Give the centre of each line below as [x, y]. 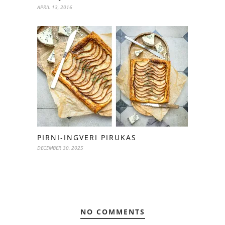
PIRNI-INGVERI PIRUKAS [87, 137]
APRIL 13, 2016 [55, 7]
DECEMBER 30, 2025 [60, 147]
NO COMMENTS [113, 211]
